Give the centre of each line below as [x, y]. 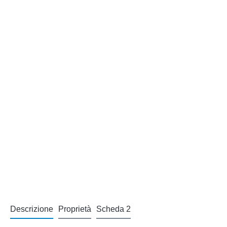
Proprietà [75, 209]
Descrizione [32, 209]
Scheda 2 [113, 209]
